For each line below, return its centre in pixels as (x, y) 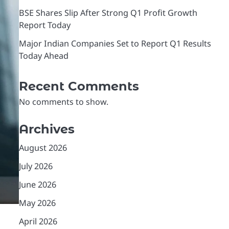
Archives (47, 129)
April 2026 (38, 221)
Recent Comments (79, 86)
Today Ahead (43, 56)
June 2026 (37, 185)
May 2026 (37, 203)
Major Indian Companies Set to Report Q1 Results (115, 43)
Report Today (44, 25)
